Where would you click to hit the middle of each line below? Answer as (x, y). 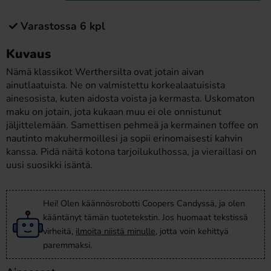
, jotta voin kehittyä (192, 231)
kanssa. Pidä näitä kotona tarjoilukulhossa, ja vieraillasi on (131, 152)
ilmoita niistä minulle (116, 231)
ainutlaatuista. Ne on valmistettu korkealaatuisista (116, 85)
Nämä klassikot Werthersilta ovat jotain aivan (105, 72)
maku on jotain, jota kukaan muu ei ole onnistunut (114, 112)
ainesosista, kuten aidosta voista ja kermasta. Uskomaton (130, 99)
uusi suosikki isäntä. (49, 165)
